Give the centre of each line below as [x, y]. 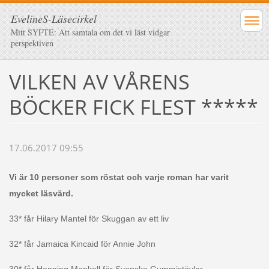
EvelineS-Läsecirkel [54, 19]
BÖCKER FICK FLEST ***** [133, 107]
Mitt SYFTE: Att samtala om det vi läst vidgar [90, 32]
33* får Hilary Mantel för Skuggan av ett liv [89, 219]
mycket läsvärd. [41, 194]
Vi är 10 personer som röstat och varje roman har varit [119, 177]
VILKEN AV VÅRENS [99, 81]
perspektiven [32, 43]
